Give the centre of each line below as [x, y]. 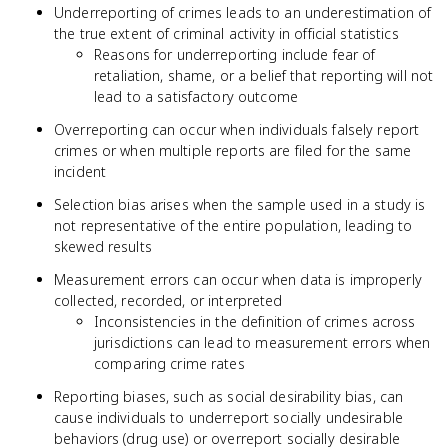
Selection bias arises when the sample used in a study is [240, 204]
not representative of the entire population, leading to [233, 225]
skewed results [103, 246]
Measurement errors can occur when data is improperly [238, 279]
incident [80, 171]
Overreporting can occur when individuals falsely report [237, 129]
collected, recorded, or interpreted [168, 300]
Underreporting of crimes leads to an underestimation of [243, 12]
